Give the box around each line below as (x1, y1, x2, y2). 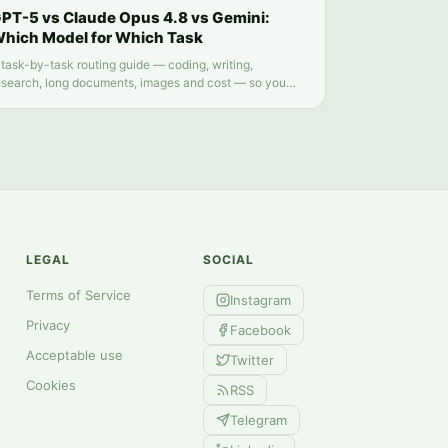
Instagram (229, 291, 291, 308)
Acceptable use (26, 347, 124, 364)
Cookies (26, 377, 77, 394)
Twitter (229, 351, 274, 368)
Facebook (229, 321, 291, 338)
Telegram (229, 411, 287, 428)
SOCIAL (202, 252, 254, 268)
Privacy (26, 317, 71, 334)
